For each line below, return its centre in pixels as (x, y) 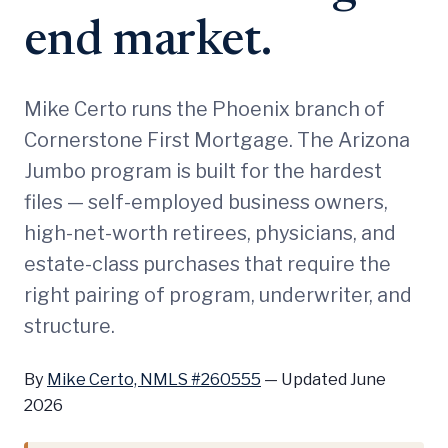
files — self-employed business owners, (206, 201)
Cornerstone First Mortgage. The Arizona (217, 139)
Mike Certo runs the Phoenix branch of (204, 108)
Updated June (333, 378)
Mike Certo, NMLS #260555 (154, 378)
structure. (69, 325)
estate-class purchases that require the (207, 263)
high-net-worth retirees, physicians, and (210, 232)
